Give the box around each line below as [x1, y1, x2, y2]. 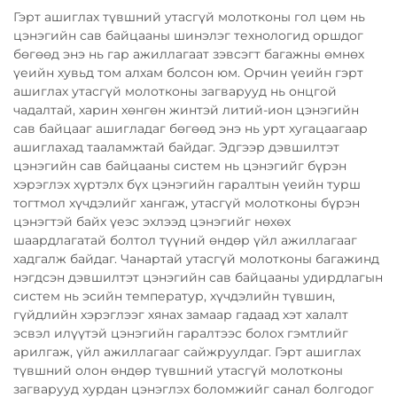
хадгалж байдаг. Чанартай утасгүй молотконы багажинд [13, 250, 379, 267]
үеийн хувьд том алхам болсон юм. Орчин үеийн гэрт [13, 64, 363, 81]
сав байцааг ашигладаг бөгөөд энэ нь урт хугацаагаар [13, 120, 368, 136]
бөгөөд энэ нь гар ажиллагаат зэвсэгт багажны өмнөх [13, 45, 364, 62]
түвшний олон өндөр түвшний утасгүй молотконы [13, 362, 343, 378]
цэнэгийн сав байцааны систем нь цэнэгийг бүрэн [13, 157, 346, 174]
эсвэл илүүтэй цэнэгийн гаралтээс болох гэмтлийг [13, 324, 348, 341]
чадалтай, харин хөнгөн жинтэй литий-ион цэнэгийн [13, 101, 359, 118]
